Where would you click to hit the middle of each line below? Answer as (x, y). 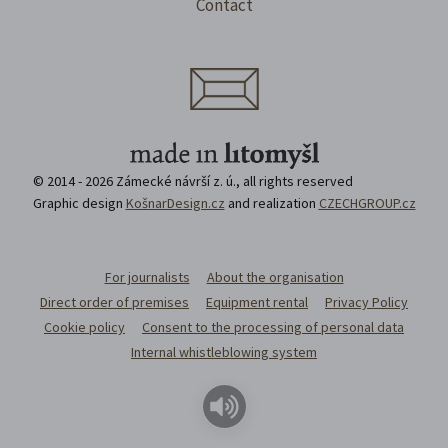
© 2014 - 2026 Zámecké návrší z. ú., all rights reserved (192, 180)
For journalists (147, 276)
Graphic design (79, 202)
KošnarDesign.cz (175, 202)
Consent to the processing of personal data (273, 326)
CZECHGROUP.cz (367, 202)
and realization (271, 202)
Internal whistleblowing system (224, 351)
